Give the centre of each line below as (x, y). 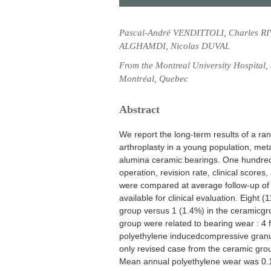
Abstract (139, 109)
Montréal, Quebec (154, 79)
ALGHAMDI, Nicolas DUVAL (175, 46)
